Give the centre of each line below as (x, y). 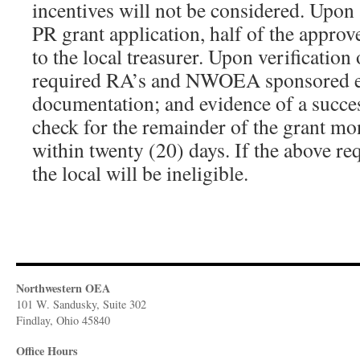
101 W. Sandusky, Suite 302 (81, 304)
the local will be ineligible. (140, 173)
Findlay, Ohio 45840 (63, 320)
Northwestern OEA (63, 288)
